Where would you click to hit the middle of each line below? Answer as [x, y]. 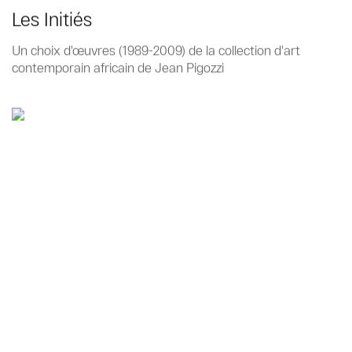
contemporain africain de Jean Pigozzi [118, 68]
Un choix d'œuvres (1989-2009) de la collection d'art [156, 50]
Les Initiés [52, 19]
